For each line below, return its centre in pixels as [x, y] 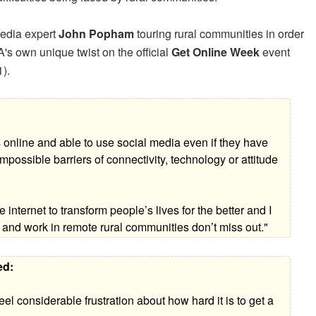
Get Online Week [215, 52]
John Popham [96, 34]
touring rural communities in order [219, 34]
